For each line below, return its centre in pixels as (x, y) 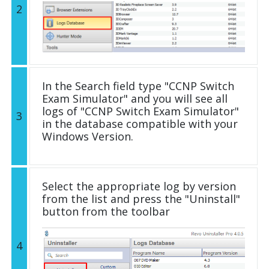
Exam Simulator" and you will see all (135, 99)
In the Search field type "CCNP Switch (138, 86)
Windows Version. (88, 137)
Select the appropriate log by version (139, 186)
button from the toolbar (106, 212)
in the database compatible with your (140, 124)
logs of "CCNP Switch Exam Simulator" (141, 111)
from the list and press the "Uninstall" (141, 199)
